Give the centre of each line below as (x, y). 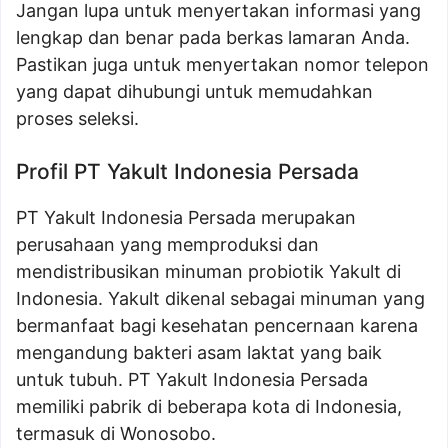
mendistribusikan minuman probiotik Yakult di (208, 271)
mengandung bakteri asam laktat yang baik (199, 352)
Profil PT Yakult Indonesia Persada (187, 171)
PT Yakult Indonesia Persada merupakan (186, 217)
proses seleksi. (77, 118)
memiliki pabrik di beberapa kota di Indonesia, (209, 406)
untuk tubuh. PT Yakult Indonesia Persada (192, 379)
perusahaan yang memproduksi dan (167, 244)
